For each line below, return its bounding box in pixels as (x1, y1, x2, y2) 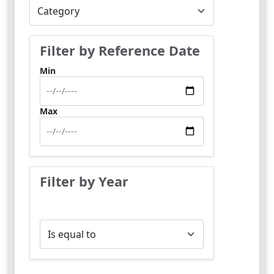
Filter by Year (40, 172, 128, 190)
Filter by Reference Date (40, 42, 200, 59)
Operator (39, 218, 78, 230)
